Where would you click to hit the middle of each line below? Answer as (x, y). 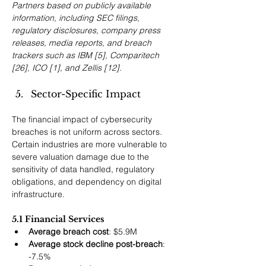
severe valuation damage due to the (82, 157)
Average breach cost (69, 232)
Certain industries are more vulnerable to (91, 145)
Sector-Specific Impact (86, 94)
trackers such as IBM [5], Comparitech (87, 56)
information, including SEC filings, (77, 18)
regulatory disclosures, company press (87, 31)
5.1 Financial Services (58, 219)
